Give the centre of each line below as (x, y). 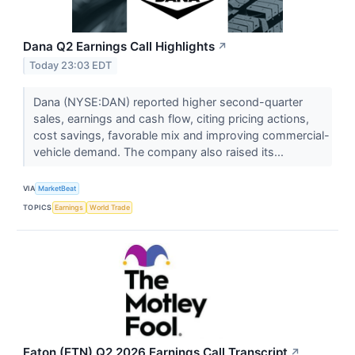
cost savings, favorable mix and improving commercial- (181, 135)
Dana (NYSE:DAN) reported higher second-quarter (168, 101)
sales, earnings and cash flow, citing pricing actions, (171, 118)
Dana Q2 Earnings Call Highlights (119, 46)
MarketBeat (57, 189)
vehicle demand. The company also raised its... (160, 151)
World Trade (109, 208)
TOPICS (38, 208)
